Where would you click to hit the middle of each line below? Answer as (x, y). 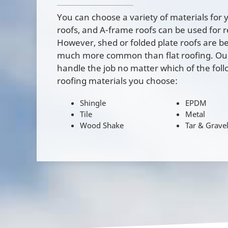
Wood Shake (102, 125)
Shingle (93, 103)
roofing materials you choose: (117, 80)
